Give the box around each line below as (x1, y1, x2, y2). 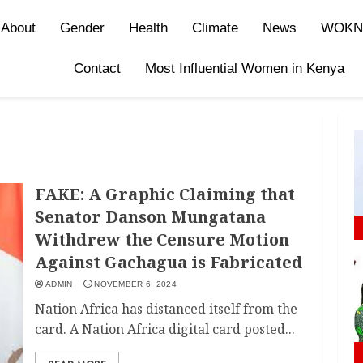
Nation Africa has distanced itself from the (35, 300, 298, 318)
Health (128, 20, 168, 36)
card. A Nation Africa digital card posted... (35, 320, 296, 338)
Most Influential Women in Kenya (145, 61, 345, 76)
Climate (191, 20, 238, 36)
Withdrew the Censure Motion (35, 228, 290, 250)
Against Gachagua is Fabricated (35, 251, 303, 273)
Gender (59, 20, 105, 36)
